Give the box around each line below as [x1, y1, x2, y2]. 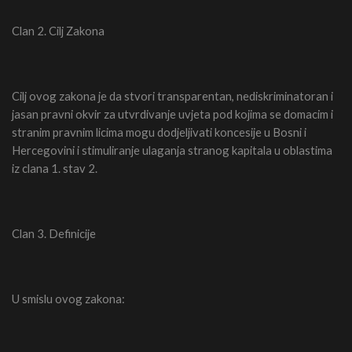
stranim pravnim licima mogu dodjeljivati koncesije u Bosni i [12, 124, 306, 139]
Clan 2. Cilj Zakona [12, 23, 104, 38]
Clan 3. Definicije [12, 226, 96, 241]
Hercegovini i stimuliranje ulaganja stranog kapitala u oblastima [12, 142, 332, 157]
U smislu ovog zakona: [12, 291, 125, 306]
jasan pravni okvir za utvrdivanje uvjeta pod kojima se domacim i [12, 106, 333, 121]
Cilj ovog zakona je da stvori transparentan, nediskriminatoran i [12, 88, 333, 103]
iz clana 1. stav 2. [12, 160, 97, 175]
